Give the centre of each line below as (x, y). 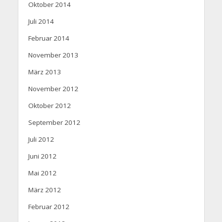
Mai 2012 (42, 173)
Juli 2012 (41, 139)
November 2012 (53, 89)
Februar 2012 (49, 207)
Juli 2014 (41, 22)
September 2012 (54, 123)
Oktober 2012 (49, 106)
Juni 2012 (42, 156)
